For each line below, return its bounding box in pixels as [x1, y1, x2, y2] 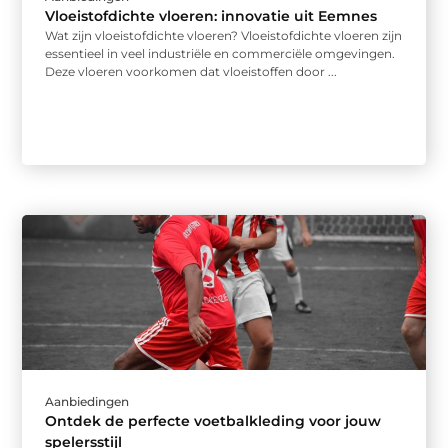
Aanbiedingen [45, 394, 130, 410]
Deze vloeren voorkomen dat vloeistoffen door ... [45, 64, 338, 80]
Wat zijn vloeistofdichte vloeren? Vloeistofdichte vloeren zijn [45, 28, 403, 44]
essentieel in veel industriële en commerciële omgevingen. [45, 46, 396, 62]
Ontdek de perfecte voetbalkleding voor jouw [45, 412, 382, 431]
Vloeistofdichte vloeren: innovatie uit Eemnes [45, 7, 378, 26]
